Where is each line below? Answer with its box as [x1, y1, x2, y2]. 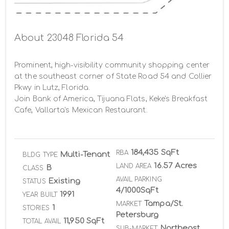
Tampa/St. [144, 199, 183, 208]
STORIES [22, 204, 50, 212]
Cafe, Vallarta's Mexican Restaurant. [14, 106, 148, 114]
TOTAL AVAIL [22, 217, 61, 225]
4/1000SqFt [116, 186, 159, 195]
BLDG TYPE [22, 151, 58, 158]
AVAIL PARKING [116, 175, 162, 183]
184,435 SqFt [130, 148, 179, 157]
